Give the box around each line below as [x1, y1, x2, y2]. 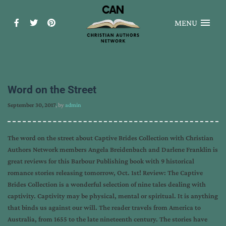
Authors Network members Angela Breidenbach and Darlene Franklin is [8, 145, 218, 153]
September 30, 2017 [8, 101, 55, 108]
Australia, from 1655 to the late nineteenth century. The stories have [8, 215, 207, 223]
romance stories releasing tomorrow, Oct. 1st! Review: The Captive [8, 168, 203, 177]
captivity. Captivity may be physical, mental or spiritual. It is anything [8, 192, 218, 200]
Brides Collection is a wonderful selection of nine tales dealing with [8, 180, 206, 188]
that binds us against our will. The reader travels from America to [8, 203, 201, 211]
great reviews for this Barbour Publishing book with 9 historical [8, 157, 194, 165]
